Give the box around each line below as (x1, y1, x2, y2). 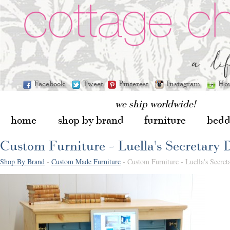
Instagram (166, 79, 204, 88)
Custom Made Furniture (51, 157, 121, 166)
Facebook (34, 79, 69, 88)
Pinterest (119, 79, 152, 88)
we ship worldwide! (115, 98, 196, 110)
